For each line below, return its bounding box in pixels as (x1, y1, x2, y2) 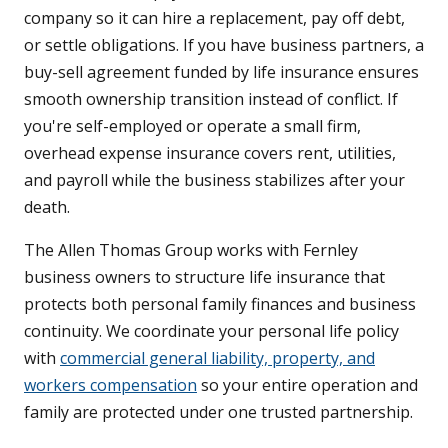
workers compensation (24, 374, 197, 397)
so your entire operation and (197, 374, 418, 397)
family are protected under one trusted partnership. (24, 401, 413, 424)
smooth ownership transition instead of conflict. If (24, 88, 398, 111)
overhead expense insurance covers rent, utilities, (24, 142, 396, 165)
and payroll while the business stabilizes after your (24, 169, 405, 192)
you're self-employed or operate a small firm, (24, 115, 361, 138)
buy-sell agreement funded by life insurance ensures (24, 61, 419, 84)
